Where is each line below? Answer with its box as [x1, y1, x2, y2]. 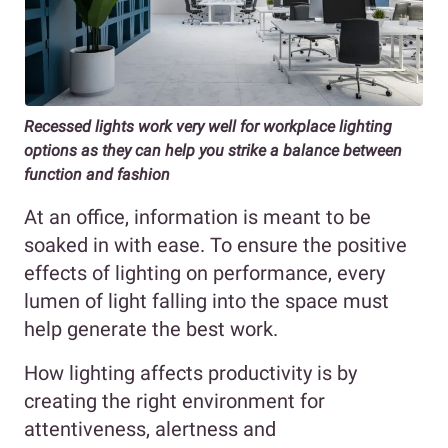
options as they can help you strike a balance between [24, 141, 402, 161]
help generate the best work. [24, 317, 283, 342]
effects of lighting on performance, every [24, 261, 385, 286]
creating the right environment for [24, 389, 325, 414]
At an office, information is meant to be [24, 205, 371, 230]
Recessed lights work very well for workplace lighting [24, 117, 392, 137]
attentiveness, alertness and [24, 417, 276, 442]
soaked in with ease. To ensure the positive [24, 233, 407, 258]
